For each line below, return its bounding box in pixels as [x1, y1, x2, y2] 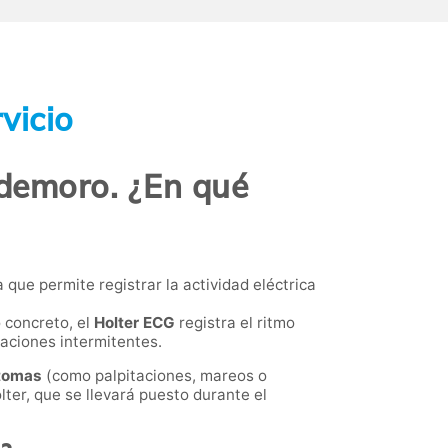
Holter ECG [94, 312, 175, 332]
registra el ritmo [175, 312, 295, 332]
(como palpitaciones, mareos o [42, 365, 267, 385]
